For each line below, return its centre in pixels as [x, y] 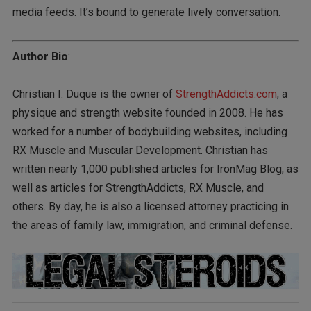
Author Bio [40, 57]
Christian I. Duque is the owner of [94, 94]
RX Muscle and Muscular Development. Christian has [140, 151]
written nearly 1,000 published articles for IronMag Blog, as [155, 169]
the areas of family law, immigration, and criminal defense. [152, 226]
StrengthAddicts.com [226, 94]
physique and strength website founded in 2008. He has [148, 113]
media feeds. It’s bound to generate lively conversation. [146, 12]
